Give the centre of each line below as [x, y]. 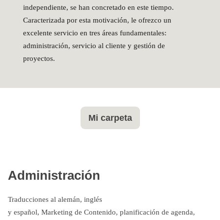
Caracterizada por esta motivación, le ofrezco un [97, 20]
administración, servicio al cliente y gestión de [94, 46]
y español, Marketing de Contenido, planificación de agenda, [101, 212]
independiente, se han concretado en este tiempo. [98, 8]
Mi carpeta [110, 118]
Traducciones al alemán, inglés [55, 199]
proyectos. [39, 59]
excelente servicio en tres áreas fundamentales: [95, 33]
